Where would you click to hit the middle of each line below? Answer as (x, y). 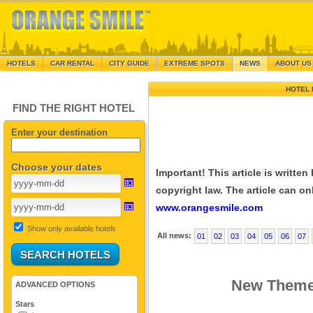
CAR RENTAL (72, 63)
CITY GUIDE (129, 63)
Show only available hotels (71, 228)
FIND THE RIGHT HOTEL (73, 108)
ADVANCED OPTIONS (55, 284)
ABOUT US (293, 63)
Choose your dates (56, 167)
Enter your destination (59, 132)
